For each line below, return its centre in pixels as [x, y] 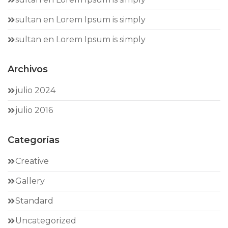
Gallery [30, 181]
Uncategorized [46, 221]
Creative [32, 161]
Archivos [28, 69]
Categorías [34, 140]
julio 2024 [35, 90]
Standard [34, 201]
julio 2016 [34, 110]
